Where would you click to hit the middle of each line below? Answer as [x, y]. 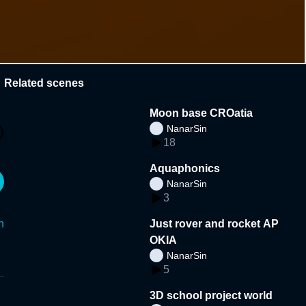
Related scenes [44, 83]
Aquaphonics [185, 168]
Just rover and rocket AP [214, 223]
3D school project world [211, 295]
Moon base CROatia [201, 113]
